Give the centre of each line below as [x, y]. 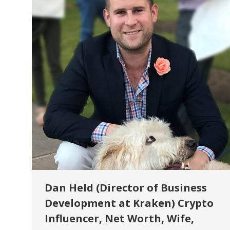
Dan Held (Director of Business [126, 188]
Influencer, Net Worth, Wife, [119, 218]
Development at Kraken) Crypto [129, 203]
